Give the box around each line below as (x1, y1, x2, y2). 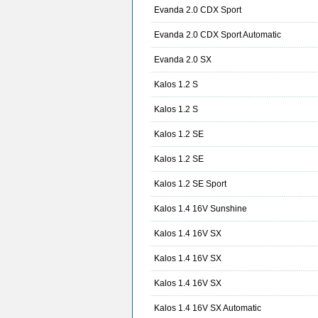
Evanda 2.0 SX (154, 55, 212, 65)
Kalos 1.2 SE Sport (154, 179, 226, 190)
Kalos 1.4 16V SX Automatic (154, 303, 261, 314)
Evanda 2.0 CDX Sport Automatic (154, 30, 281, 40)
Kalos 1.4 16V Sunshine (154, 204, 247, 214)
